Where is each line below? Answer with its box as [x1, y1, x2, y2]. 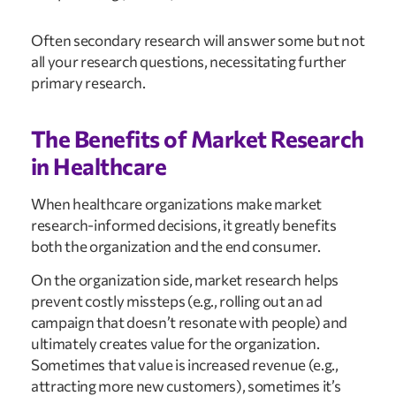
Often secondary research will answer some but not [31, 30, 365, 49]
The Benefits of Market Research [31, 124, 364, 152]
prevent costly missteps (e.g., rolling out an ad [31, 292, 323, 311]
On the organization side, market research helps [31, 270, 339, 290]
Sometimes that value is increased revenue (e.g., [31, 355, 339, 375]
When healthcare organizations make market [31, 194, 323, 213]
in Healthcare [31, 151, 167, 179]
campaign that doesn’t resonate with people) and [31, 313, 348, 332]
